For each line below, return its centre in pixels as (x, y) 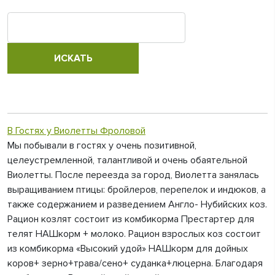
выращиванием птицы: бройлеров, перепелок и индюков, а (137, 190)
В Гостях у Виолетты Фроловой (76, 131)
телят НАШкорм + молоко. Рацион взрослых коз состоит (134, 234)
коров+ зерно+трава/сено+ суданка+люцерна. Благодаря (135, 263)
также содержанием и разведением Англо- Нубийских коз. (137, 204)
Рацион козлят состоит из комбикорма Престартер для (131, 219)
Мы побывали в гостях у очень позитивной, (102, 145)
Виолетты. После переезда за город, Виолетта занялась (133, 175)
